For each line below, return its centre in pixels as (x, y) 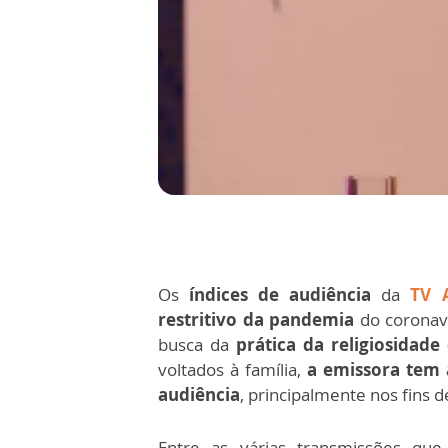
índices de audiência (275, 295)
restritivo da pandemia (256, 320)
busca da (197, 345)
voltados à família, (232, 370)
